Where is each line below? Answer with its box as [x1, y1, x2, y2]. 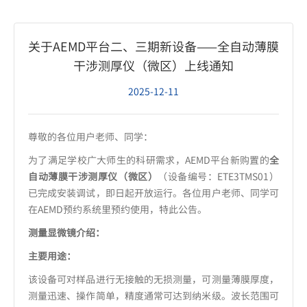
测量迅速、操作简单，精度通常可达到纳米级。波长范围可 [28, 288, 279, 303]
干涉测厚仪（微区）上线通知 [73, 56, 234, 75]
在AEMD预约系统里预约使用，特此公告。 [28, 202, 209, 217]
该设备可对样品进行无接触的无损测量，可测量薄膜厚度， [28, 272, 279, 286]
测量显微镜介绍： [28, 225, 105, 240]
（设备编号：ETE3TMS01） [158, 169, 280, 184]
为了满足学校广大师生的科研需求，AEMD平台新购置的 [28, 153, 269, 167]
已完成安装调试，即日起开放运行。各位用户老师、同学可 [28, 186, 279, 200]
